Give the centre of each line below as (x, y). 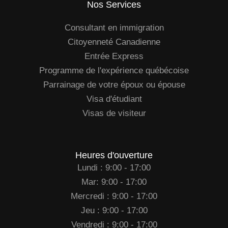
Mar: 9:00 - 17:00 (114, 182)
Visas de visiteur (114, 113)
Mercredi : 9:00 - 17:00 (114, 196)
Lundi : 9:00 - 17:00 (114, 168)
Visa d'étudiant (114, 99)
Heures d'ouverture (114, 155)
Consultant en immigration (114, 28)
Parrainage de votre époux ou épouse (114, 85)
